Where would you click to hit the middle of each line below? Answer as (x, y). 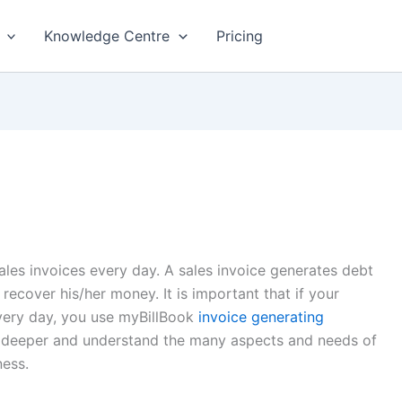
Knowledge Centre (107, 36)
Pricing (239, 36)
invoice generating (261, 317)
